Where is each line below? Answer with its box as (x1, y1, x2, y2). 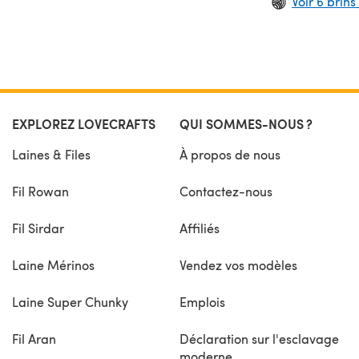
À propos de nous (179, 146, 280, 163)
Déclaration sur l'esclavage (179, 330, 339, 347)
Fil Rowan (11, 183, 69, 200)
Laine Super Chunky (11, 293, 128, 310)
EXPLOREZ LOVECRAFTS (11, 115, 155, 133)
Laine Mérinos (11, 256, 95, 273)
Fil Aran (11, 330, 56, 347)
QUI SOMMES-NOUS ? (179, 115, 313, 133)
